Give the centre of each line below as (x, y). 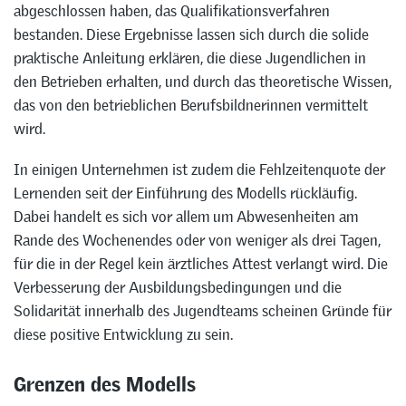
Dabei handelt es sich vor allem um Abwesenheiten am (186, 216)
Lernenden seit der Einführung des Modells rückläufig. (185, 193)
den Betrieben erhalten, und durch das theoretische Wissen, (203, 81)
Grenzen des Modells (105, 380)
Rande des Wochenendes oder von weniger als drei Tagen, (197, 240)
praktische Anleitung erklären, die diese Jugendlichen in (190, 58)
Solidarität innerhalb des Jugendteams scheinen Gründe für (203, 310)
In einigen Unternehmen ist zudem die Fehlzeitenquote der (199, 169)
